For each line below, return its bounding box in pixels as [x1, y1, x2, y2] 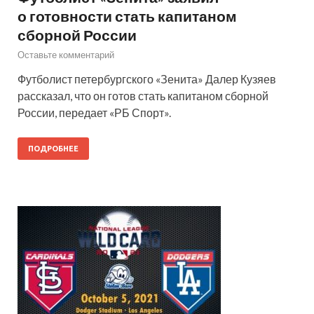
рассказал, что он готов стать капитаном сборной [18, 88, 268, 102]
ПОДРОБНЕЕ [28, 144, 78, 153]
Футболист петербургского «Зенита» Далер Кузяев [18, 71, 276, 86]
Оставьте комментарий [18, 48, 114, 60]
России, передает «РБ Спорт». [18, 105, 171, 119]
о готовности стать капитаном [18, 6, 237, 25]
